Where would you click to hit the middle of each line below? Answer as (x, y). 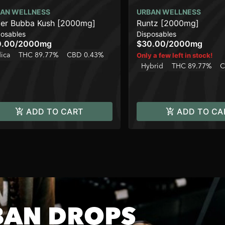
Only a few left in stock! (175, 55)
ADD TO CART (55, 111)
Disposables (156, 34)
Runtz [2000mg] (168, 23)
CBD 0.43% (85, 55)
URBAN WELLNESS (169, 12)
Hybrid (152, 66)
